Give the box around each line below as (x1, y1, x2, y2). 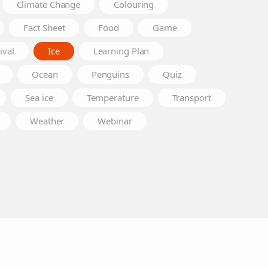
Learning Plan (93, 45, 150, 57)
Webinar (98, 115, 132, 127)
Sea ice (25, 92, 53, 103)
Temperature (86, 92, 139, 103)
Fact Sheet (23, 22, 65, 33)
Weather (30, 115, 65, 127)
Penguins (91, 68, 129, 80)
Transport (172, 92, 211, 103)
